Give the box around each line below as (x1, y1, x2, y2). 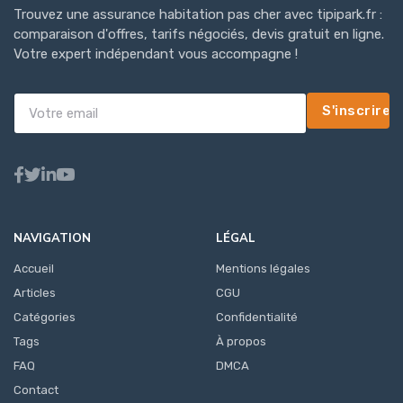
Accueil (13, 262, 54, 276)
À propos (216, 335, 266, 349)
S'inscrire (322, 103, 391, 120)
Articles (13, 286, 56, 300)
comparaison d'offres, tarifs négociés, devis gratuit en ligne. (13, 26, 384, 43)
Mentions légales (216, 262, 310, 276)
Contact (13, 383, 58, 398)
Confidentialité (216, 310, 298, 325)
